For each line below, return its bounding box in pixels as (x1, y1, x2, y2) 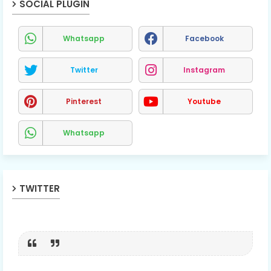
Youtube (188, 96, 221, 106)
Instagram (183, 64, 225, 75)
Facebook (184, 33, 224, 44)
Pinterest (66, 96, 102, 106)
